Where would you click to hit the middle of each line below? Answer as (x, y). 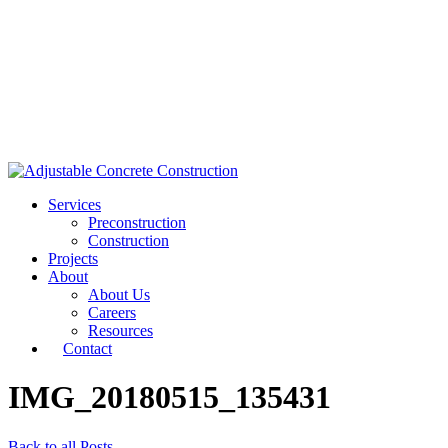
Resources (120, 330)
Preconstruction (137, 222)
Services (74, 204)
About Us (119, 294)
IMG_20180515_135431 (169, 397)
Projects (73, 258)
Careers (112, 312)
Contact (87, 348)
